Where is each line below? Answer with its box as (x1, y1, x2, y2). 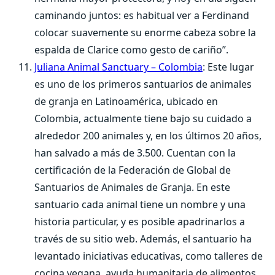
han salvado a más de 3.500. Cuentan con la (34, 146, 236, 160)
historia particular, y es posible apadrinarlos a (34, 215, 245, 228)
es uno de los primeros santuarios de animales (34, 77, 252, 91)
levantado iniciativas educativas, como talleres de (34, 249, 263, 263)
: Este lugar (203, 60, 254, 74)
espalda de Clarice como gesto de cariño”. (34, 43, 228, 56)
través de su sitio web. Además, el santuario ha (34, 232, 252, 246)
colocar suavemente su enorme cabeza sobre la (34, 26, 256, 39)
